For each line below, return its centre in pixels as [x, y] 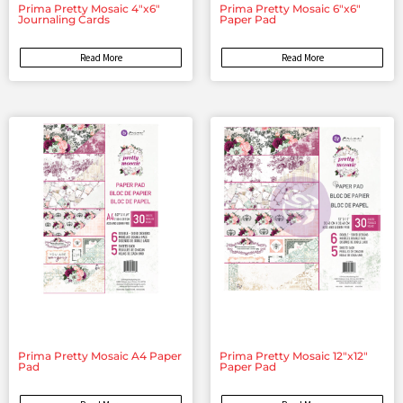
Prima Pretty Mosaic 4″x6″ [89, 9]
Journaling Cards [64, 20]
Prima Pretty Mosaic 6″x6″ [290, 9]
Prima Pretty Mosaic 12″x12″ [294, 356]
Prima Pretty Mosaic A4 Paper [100, 356]
